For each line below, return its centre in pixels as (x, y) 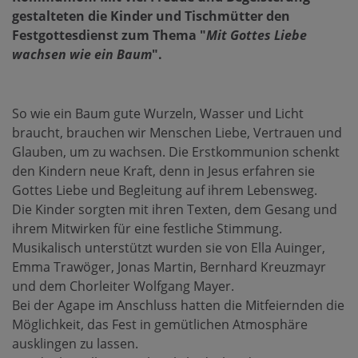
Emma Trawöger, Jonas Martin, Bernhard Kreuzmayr (169, 267)
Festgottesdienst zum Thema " (109, 35)
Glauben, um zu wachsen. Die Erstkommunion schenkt (176, 152)
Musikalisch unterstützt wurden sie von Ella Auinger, (169, 248)
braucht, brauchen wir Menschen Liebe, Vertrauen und (177, 133)
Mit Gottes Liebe (257, 35)
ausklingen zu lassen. (75, 344)
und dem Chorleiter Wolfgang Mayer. (123, 286)
